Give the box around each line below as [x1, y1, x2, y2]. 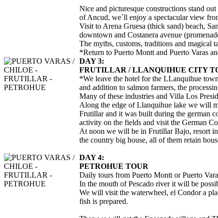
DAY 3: [79, 57, 104, 66]
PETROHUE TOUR [79, 162, 148, 171]
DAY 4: [79, 153, 104, 162]
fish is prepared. [79, 197, 128, 206]
